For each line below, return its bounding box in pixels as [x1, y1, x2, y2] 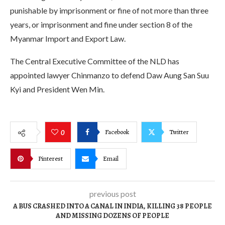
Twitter [169, 127, 189, 136]
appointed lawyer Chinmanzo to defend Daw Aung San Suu [10, 70, 209, 80]
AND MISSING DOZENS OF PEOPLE [56, 211, 169, 220]
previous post [89, 189, 136, 198]
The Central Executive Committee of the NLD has [10, 56, 179, 66]
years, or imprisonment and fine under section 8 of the [10, 20, 192, 29]
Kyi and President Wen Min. [10, 84, 104, 94]
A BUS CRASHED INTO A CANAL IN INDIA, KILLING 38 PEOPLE [13, 201, 212, 211]
